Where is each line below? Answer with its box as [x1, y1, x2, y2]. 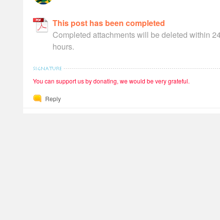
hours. [53, 41, 74, 52]
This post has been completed [53, 17, 165, 28]
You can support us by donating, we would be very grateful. [33, 77, 190, 85]
